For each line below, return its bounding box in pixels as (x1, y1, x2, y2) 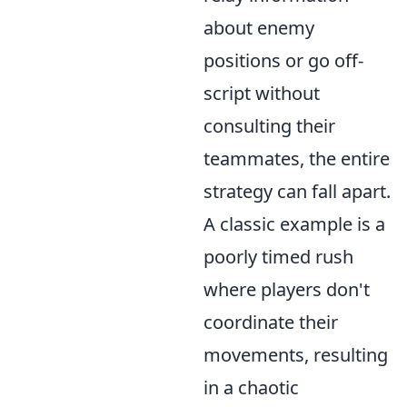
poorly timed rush (203, 244, 353, 269)
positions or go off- (203, 48, 363, 73)
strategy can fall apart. (203, 179, 391, 203)
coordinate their (203, 310, 338, 334)
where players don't (203, 277, 370, 302)
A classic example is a (203, 212, 385, 236)
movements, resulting (203, 342, 388, 367)
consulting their (203, 114, 335, 138)
